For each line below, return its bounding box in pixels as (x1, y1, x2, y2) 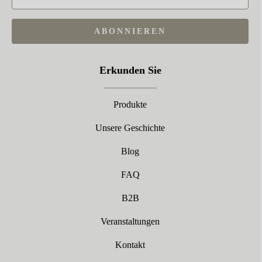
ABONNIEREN (94, 27, 166, 36)
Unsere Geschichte (95, 123, 165, 133)
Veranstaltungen (101, 216, 160, 226)
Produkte (113, 99, 147, 109)
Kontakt (115, 240, 145, 250)
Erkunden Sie (99, 64, 161, 76)
